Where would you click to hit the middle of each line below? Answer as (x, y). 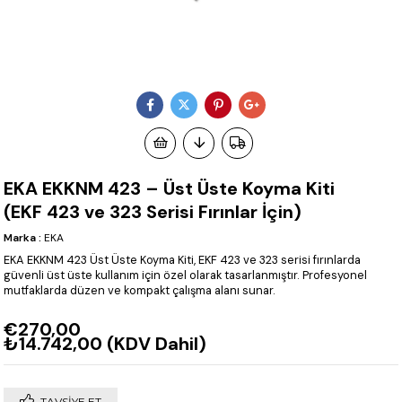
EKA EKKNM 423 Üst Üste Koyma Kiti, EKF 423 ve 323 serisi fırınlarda (183, 260)
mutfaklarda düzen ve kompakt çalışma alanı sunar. (140, 291)
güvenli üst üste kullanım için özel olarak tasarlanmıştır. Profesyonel (186, 275)
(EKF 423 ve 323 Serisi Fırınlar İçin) (153, 212)
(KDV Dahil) (157, 344)
